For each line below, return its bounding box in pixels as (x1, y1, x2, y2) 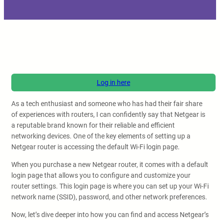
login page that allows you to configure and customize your (11, 171, 191, 179)
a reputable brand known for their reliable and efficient (11, 121, 175, 129)
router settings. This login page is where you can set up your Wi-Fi (11, 182, 209, 190)
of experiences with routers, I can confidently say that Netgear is (11, 110, 205, 118)
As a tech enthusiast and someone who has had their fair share (11, 100, 202, 108)
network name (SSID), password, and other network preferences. (11, 193, 207, 201)
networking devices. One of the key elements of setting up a (11, 132, 191, 140)
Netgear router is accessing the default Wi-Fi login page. (11, 143, 180, 151)
